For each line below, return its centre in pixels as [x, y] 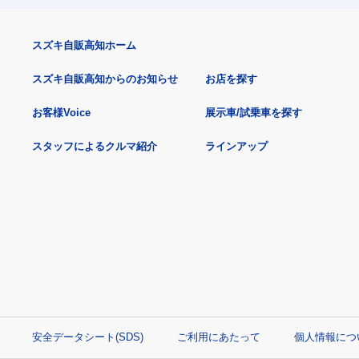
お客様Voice [61, 112]
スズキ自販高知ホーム [84, 45]
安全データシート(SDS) [88, 337]
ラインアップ [236, 146]
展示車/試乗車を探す [254, 112]
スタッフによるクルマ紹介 [95, 146]
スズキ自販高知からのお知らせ [105, 79]
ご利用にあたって [219, 337]
